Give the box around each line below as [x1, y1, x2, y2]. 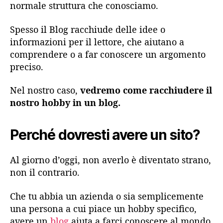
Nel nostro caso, [10, 84, 80, 97]
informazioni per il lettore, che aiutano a [10, 35, 184, 48]
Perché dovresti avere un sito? [10, 126, 201, 144]
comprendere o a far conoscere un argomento [10, 48, 206, 60]
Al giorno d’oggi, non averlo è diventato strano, [10, 154, 211, 166]
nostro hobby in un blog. [10, 97, 120, 109]
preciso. [10, 60, 43, 73]
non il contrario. [10, 166, 80, 179]
